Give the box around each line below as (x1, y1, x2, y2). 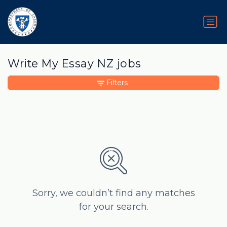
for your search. (79, 201, 148, 213)
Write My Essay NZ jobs (8, 57, 141, 70)
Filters (106, 78, 128, 88)
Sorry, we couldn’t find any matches (32, 187, 195, 199)
